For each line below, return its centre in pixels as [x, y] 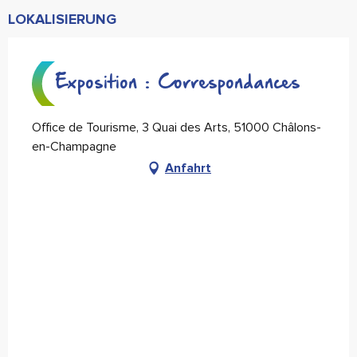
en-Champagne [74, 147]
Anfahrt [188, 169]
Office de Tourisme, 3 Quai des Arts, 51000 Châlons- [177, 128]
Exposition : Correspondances [178, 84]
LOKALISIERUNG [62, 20]
